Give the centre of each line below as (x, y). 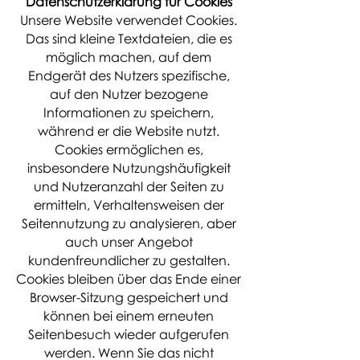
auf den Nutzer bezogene (129, 94)
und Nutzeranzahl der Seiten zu (129, 186)
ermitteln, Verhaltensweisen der (129, 205)
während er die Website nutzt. (129, 131)
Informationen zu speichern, (129, 112)
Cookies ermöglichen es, (129, 149)
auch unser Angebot (129, 242)
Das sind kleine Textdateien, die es (129, 39)
